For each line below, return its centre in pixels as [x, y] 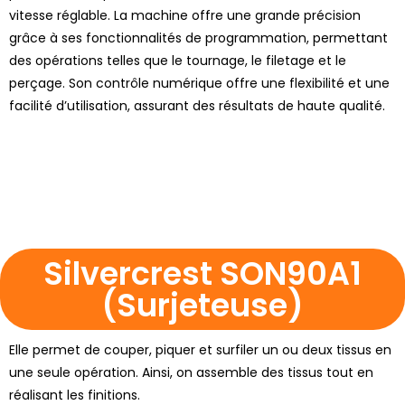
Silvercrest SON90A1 [202, 273]
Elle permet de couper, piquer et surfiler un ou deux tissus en [200, 349]
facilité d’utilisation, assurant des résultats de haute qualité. [197, 105]
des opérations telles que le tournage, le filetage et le [178, 60]
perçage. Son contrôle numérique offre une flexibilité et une [199, 83]
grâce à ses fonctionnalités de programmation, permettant [198, 38]
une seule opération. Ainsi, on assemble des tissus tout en [191, 372]
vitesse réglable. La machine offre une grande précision [185, 15]
